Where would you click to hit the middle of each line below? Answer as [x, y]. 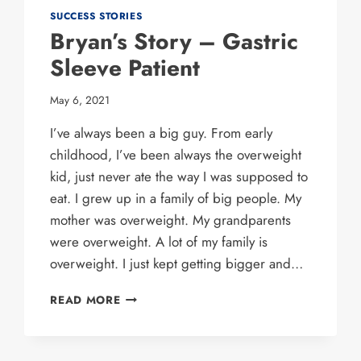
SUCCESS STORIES [96, 15]
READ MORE [85, 300]
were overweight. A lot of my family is [159, 242]
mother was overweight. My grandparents [171, 220]
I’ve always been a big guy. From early [162, 133]
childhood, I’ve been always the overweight [176, 155]
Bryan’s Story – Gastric [174, 41]
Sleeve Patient [125, 68]
